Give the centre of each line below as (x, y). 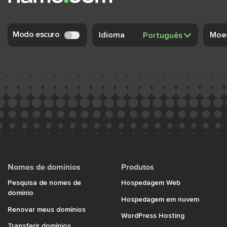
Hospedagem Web (151, 182)
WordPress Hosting (153, 215)
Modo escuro (36, 34)
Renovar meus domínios (47, 209)
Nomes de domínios (44, 167)
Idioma (111, 35)
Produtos (138, 167)
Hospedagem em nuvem (160, 199)
